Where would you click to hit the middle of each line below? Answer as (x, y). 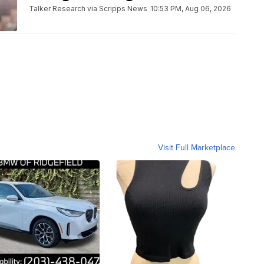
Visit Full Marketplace (197, 148)
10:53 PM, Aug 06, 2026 (191, 8)
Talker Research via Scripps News (88, 8)
